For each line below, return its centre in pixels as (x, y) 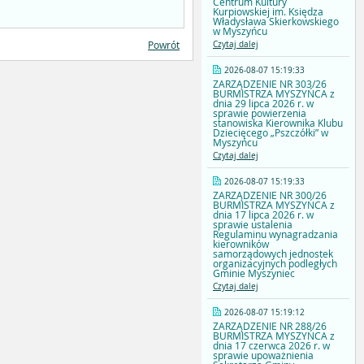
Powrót (164, 45)
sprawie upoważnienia (263, 355)
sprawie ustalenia (253, 225)
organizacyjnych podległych (275, 264)
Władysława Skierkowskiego (276, 22)
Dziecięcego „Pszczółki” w (271, 133)
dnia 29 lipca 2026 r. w (263, 104)
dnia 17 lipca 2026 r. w (263, 215)
